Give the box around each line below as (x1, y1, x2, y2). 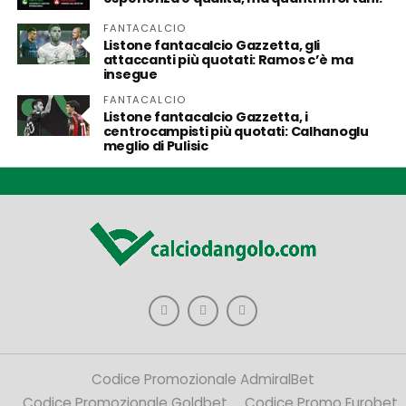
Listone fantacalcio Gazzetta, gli (102, 36, 321, 54)
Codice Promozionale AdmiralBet (92, 369, 314, 389)
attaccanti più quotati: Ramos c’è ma (102, 51, 353, 69)
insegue (102, 65, 158, 83)
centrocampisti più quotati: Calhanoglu (102, 122, 369, 140)
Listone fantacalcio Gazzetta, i (102, 108, 308, 126)
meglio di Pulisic (102, 137, 208, 155)
